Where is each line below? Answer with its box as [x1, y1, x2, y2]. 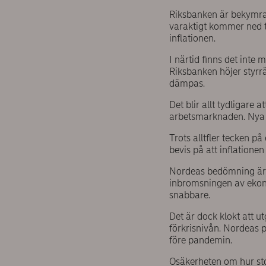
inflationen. [169, 33, 216, 45]
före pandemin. [169, 235, 232, 246]
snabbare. [169, 189, 210, 201]
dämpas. [169, 78, 207, 90]
